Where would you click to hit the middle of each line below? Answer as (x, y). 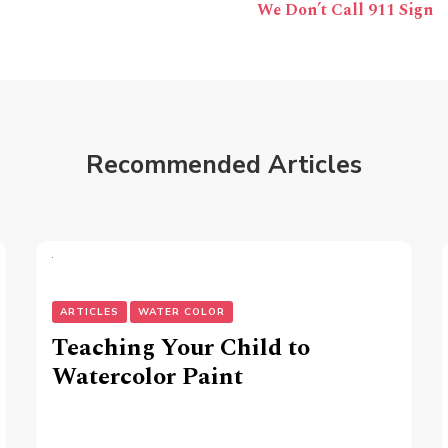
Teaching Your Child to (181, 348)
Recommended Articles (224, 165)
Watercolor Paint (148, 377)
